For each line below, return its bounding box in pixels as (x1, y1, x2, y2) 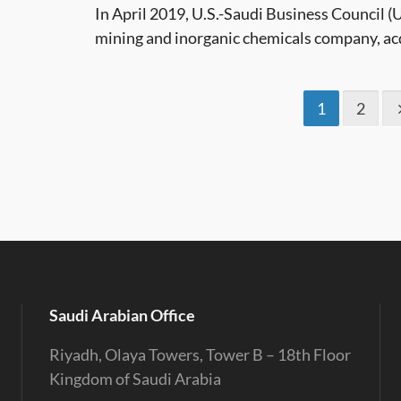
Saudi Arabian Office (48, 305, 195, 325)
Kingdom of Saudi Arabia (48, 369, 221, 388)
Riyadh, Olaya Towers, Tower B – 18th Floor (48, 345, 351, 364)
